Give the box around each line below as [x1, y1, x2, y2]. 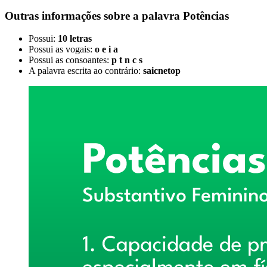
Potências [183, 9, 229, 22]
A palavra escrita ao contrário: [29, 66, 143, 76]
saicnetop [143, 66, 181, 76]
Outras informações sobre [5, 9, 133, 22]
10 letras [58, 33, 92, 44]
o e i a [95, 44, 118, 55]
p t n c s [111, 55, 142, 66]
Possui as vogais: [29, 44, 95, 55]
